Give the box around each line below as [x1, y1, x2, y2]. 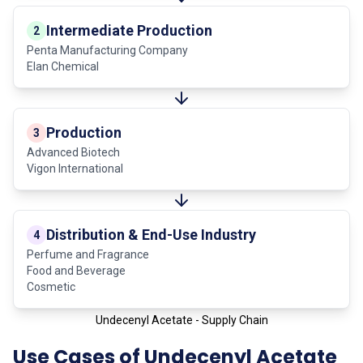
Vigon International [27, 161, 123, 175]
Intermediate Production [46, 21, 212, 39]
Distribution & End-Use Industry [46, 225, 256, 243]
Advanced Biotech [27, 145, 120, 159]
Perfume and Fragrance [27, 247, 149, 261]
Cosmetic [27, 280, 75, 293]
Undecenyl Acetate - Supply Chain [95, 313, 268, 327]
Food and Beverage [27, 263, 126, 277]
